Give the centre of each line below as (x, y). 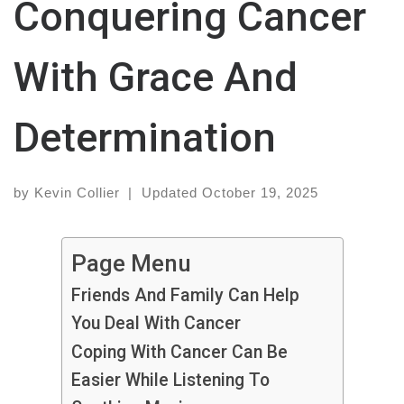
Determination (145, 138)
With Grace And (156, 78)
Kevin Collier (77, 193)
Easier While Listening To (170, 381)
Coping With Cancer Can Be (179, 353)
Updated (171, 193)
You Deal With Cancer (156, 324)
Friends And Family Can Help (185, 296)
